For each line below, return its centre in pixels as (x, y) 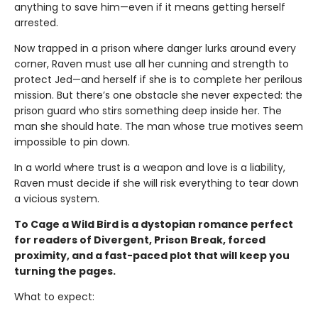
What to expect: (54, 296)
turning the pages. (65, 271)
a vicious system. (57, 198)
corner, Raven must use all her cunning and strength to (152, 64)
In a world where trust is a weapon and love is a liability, (150, 167)
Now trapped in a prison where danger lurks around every (155, 48)
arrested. (36, 22)
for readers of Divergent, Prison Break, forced (140, 240)
